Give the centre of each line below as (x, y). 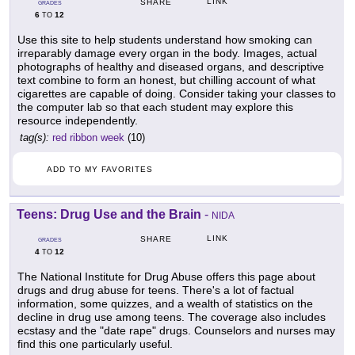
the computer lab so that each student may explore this (155, 107)
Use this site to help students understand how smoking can (165, 40)
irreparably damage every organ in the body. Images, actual (167, 53)
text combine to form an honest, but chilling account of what (166, 80)
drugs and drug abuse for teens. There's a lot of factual (156, 290)
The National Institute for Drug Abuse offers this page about (166, 277)
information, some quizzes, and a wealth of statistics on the (165, 304)
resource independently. (78, 121)
